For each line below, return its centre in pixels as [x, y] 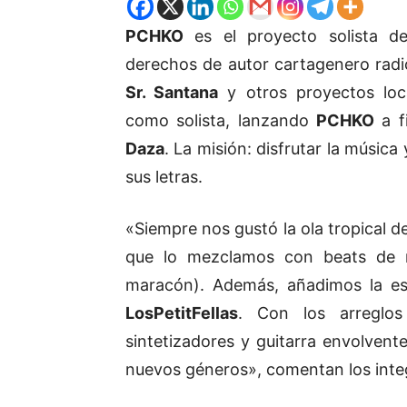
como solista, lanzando [221, 121]
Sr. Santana [172, 93]
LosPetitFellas [182, 313]
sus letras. [164, 177]
